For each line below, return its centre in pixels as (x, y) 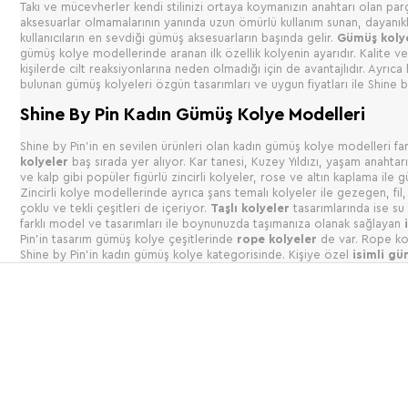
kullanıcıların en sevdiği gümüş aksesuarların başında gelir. (178, 37)
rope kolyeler (277, 239)
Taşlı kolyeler (250, 208)
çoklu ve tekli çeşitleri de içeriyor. (115, 208)
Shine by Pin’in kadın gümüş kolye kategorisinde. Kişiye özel (186, 254)
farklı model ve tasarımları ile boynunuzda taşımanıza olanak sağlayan (212, 223)
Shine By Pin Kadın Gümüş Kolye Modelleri (193, 114)
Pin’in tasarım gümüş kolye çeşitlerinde (128, 239)
